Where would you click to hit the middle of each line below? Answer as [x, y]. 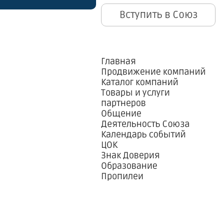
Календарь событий [143, 134]
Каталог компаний [140, 82]
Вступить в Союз [158, 15]
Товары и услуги [135, 93]
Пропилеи [122, 176]
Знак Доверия [130, 155]
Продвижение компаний [153, 72]
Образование [129, 166]
